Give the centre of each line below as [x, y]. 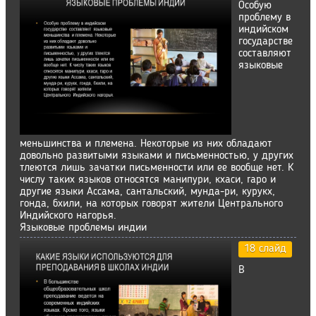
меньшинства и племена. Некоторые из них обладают [146, 144]
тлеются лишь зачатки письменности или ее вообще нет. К [157, 168]
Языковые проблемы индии [83, 228]
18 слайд [265, 249]
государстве [266, 42]
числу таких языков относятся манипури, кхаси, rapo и [148, 180]
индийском [263, 30]
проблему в [265, 18]
